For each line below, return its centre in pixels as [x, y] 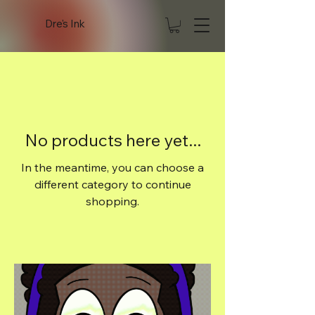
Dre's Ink [65, 24]
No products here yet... [112, 140]
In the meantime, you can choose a [112, 167]
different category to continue [112, 184]
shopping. [112, 201]
